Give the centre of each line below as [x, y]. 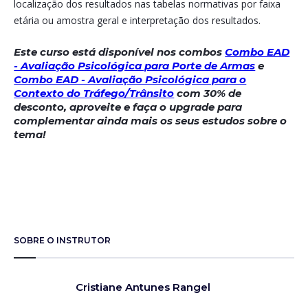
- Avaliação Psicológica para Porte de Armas [135, 66]
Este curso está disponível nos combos [120, 52]
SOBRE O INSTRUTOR [63, 240]
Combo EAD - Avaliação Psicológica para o [130, 79]
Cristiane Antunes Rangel [143, 287]
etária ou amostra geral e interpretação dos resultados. [137, 20]
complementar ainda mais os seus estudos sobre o [151, 121]
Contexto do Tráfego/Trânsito [94, 93]
